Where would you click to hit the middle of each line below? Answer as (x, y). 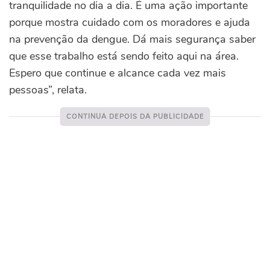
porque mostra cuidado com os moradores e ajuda (130, 23)
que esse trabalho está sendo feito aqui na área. (124, 56)
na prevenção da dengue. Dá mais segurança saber (132, 39)
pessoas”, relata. (48, 90)
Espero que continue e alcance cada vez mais (118, 73)
